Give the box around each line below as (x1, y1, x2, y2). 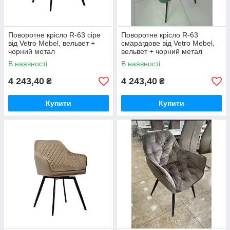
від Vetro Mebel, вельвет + (8, 39, 95, 48)
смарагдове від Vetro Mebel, (121, 39, 215, 48)
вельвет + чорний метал (121, 47, 202, 56)
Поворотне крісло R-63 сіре (8, 31, 101, 40)
